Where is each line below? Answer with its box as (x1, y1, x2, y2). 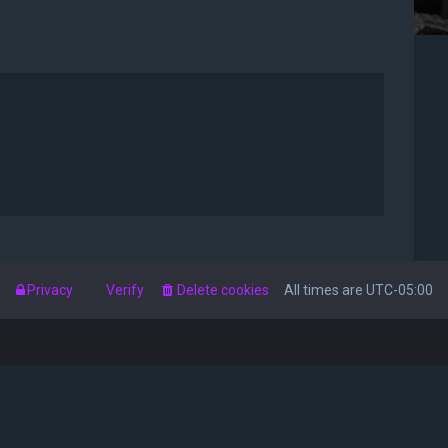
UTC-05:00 (366, 281, 433, 298)
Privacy (27, 281, 73, 298)
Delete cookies (177, 281, 269, 298)
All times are (284, 281, 366, 298)
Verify (106, 281, 144, 298)
